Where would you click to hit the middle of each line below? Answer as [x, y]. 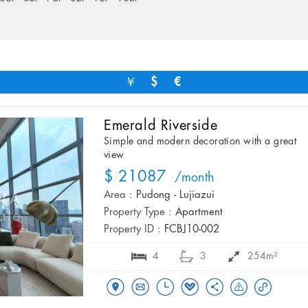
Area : [118, 196]
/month [190, 178]
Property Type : [138, 213]
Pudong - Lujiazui [175, 196]
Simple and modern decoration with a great [200, 142]
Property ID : [132, 230]
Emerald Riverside [161, 126]
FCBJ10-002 [192, 230]
